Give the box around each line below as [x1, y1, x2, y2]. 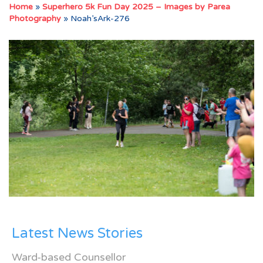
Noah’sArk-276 [70, 14, 130, 23]
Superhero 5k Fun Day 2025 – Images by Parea [42, 2, 230, 12]
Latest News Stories [12, 225, 143, 242]
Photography [9, 14, 61, 23]
